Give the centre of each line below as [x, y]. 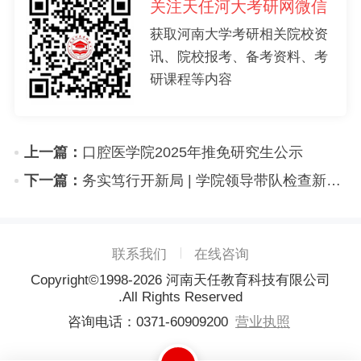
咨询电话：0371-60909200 [149, 322]
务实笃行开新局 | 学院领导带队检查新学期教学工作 [204, 180]
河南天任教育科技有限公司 [246, 280]
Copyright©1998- [82, 280]
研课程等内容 [191, 80]
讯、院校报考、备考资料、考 [239, 57]
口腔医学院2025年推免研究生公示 [192, 152]
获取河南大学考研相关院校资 [239, 35]
